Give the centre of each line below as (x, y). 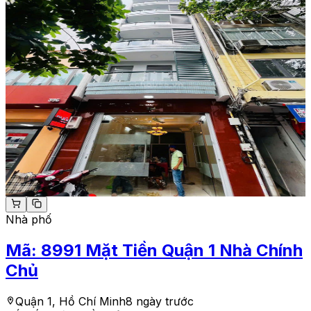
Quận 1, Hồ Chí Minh (70, 301)
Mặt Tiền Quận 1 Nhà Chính (194, 250)
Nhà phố (29, 219)
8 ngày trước (160, 301)
